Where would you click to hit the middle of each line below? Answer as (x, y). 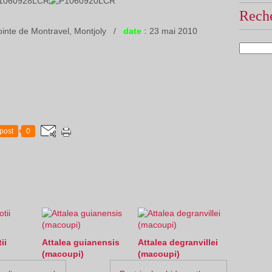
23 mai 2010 (172, 31)
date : (135, 31)
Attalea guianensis (81, 242)
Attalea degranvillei (178, 242)
